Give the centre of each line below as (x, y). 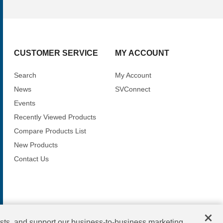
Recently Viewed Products (55, 117)
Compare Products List (50, 131)
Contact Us (32, 159)
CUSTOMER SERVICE (56, 53)
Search (25, 75)
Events (25, 103)
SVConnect (132, 89)
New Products (36, 145)
